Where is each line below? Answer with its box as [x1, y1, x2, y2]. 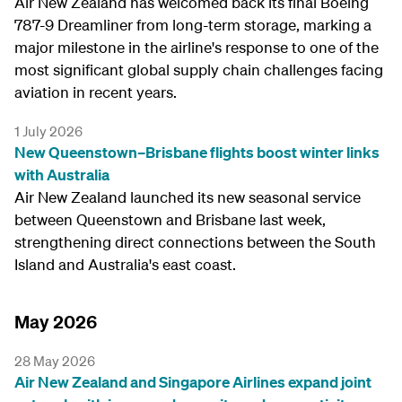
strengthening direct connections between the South [14, 232, 376, 251]
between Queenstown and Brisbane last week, [14, 210, 326, 229]
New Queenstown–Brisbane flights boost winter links [14, 143, 380, 162]
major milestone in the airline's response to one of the [14, 38, 379, 57]
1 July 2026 [14, 122, 83, 140]
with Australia [14, 165, 109, 184]
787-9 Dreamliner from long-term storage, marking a [14, 15, 371, 34]
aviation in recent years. [14, 83, 177, 101]
